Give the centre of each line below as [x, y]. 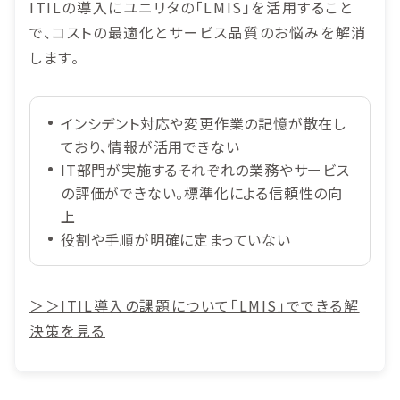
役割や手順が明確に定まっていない [176, 240]
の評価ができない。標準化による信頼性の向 [202, 193]
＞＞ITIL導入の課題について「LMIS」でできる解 [195, 306]
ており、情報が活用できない [150, 147]
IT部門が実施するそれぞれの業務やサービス [205, 170]
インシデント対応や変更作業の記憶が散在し [204, 124]
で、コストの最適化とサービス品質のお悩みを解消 [198, 33]
